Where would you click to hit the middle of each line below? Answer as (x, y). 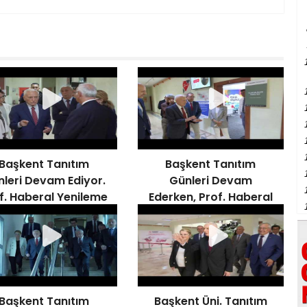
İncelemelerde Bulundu (210, 230)
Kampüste (210, 213)
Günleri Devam (210, 181)
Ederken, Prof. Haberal (210, 197)
